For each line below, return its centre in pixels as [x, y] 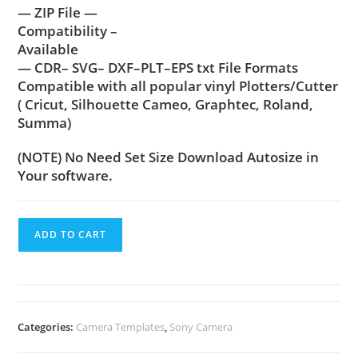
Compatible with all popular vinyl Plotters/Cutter [178, 86]
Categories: [47, 326]
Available [48, 49]
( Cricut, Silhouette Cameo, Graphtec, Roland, [166, 104]
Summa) [45, 122]
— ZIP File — [58, 12]
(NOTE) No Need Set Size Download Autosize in [170, 157]
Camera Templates [121, 326]
